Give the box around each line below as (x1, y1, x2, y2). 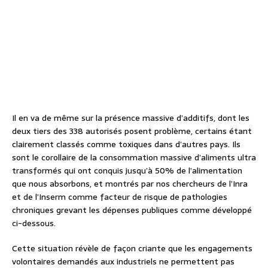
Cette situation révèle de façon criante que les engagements (12, 242, 252, 255)
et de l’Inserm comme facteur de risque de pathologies (12, 190, 227, 204)
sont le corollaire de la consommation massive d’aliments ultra (12, 151, 256, 165)
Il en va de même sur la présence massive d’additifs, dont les (12, 111, 249, 125)
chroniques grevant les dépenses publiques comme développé (12, 203, 252, 217)
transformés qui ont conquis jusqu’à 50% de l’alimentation (12, 164, 242, 178)
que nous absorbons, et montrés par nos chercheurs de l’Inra (12, 177, 248, 191)
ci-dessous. (12, 217, 56, 230)
